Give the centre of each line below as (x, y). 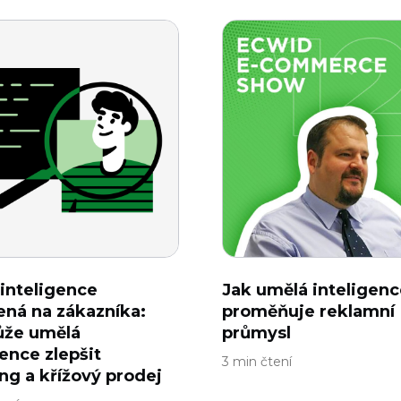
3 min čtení (257, 362)
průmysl (256, 333)
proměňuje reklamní (308, 311)
